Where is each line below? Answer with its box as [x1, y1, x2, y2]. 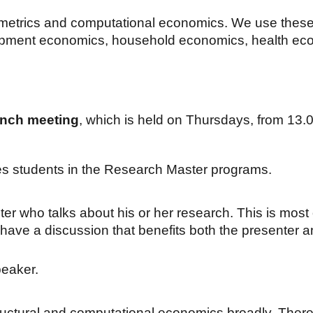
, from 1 [249, 112, 295, 127]
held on [133, 112, 186, 127]
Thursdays [185, 112, 250, 127]
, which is [78, 112, 134, 127]
